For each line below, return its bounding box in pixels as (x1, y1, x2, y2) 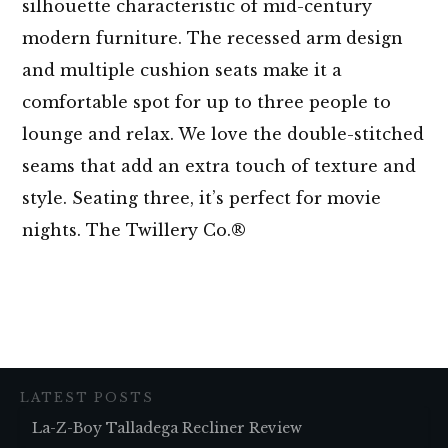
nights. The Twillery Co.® (22, 220, 246, 241)
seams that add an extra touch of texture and (22, 156, 416, 177)
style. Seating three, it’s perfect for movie (22, 188, 381, 209)
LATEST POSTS (20, 390, 154, 405)
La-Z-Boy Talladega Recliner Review (32, 419, 302, 437)
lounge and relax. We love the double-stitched (22, 124, 424, 145)
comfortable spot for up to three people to (22, 92, 391, 113)
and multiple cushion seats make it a (22, 60, 342, 81)
